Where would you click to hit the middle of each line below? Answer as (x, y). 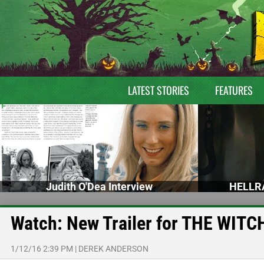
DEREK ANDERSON (113, 248)
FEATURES (234, 90)
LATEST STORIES (158, 90)
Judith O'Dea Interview (99, 186)
